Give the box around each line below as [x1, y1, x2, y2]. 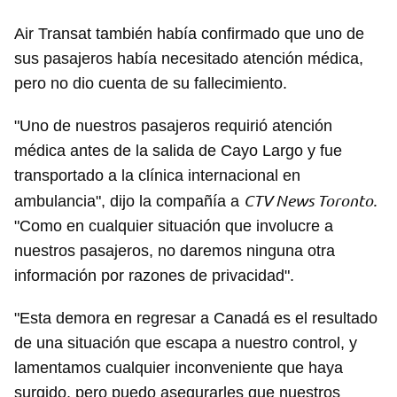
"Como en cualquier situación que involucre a [14, 217, 333, 236]
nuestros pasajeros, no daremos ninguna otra [14, 242, 335, 261]
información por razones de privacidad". [14, 267, 294, 285]
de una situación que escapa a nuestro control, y [14, 334, 357, 353]
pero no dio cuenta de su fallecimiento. [14, 74, 287, 93]
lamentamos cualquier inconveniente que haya [14, 359, 343, 378]
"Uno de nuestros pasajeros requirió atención [14, 117, 332, 136]
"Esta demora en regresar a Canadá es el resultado [14, 309, 378, 328]
